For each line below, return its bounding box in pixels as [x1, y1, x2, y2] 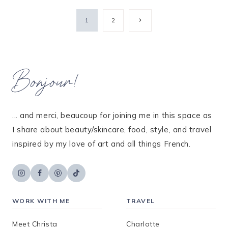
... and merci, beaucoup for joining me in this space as [12, 110, 212, 121]
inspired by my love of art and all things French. [12, 139, 191, 149]
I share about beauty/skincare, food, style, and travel [12, 125, 212, 135]
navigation [12, 31, 90, 48]
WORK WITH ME [12, 197, 70, 205]
